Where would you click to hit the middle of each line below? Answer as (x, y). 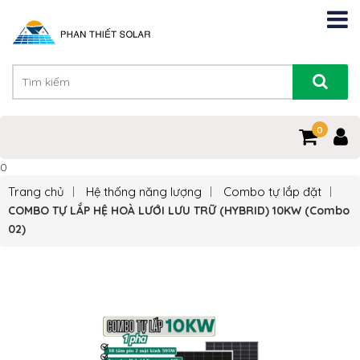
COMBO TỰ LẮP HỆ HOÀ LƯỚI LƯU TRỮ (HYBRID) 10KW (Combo (179, 211)
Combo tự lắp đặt (272, 192)
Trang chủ (36, 192)
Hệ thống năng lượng (144, 192)
